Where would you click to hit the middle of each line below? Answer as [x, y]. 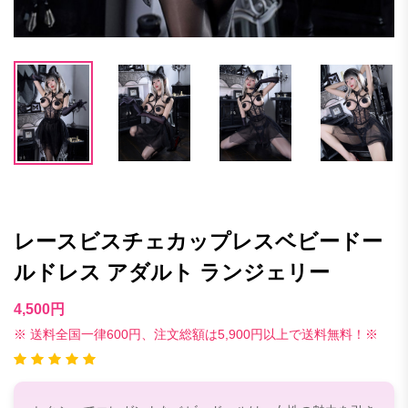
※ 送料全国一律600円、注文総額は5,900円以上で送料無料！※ [196, 334]
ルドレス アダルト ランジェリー [172, 272]
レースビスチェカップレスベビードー [198, 241]
